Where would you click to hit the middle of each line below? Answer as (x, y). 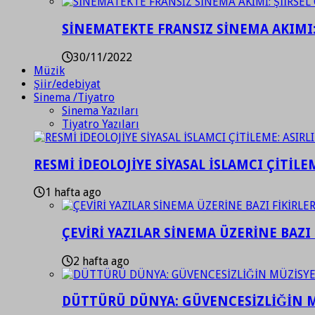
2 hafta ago (101, 261)
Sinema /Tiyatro (74, 97)
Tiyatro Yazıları (101, 124)
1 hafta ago (73, 193)
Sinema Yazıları (100, 110)
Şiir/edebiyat (67, 84)
